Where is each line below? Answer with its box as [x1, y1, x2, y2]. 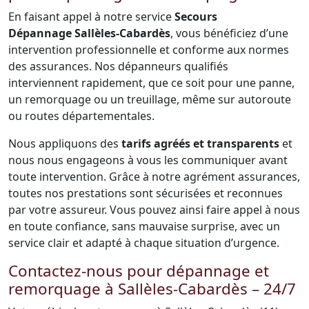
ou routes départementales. [8, 108, 154, 123]
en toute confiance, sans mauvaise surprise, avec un [8, 219, 280, 234]
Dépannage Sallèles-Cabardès [8, 26, 170, 41]
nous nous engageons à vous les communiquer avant [8, 152, 288, 168]
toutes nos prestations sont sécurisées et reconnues [8, 186, 283, 201]
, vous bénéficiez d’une [170, 26, 288, 41]
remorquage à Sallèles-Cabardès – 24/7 [8, 278, 296, 299]
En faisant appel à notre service [8, 9, 175, 24]
